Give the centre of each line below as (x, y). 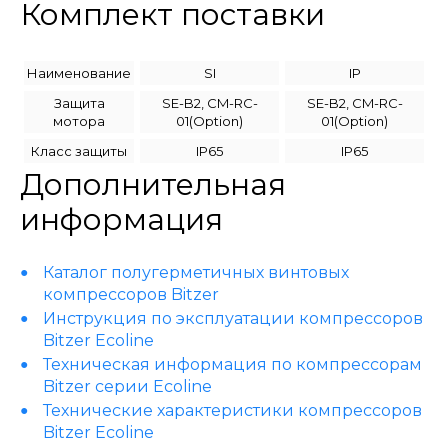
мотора (79, 121)
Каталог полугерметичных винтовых (195, 272)
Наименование (79, 73)
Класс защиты (79, 151)
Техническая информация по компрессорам (232, 364)
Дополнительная (153, 184)
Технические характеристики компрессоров (232, 410)
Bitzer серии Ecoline (127, 386)
